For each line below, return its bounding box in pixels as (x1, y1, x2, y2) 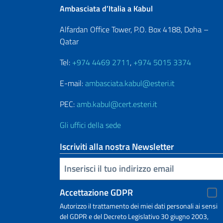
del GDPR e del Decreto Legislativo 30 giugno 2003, (60, 211, 209, 222)
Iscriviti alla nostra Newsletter (60, 139, 174, 153)
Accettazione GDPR (60, 185, 133, 199)
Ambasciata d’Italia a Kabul (60, 2, 153, 14)
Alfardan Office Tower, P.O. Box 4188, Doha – (60, 23, 209, 35)
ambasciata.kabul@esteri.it (85, 77, 175, 89)
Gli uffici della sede (60, 118, 121, 131)
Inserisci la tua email (62, 161, 68, 175)
